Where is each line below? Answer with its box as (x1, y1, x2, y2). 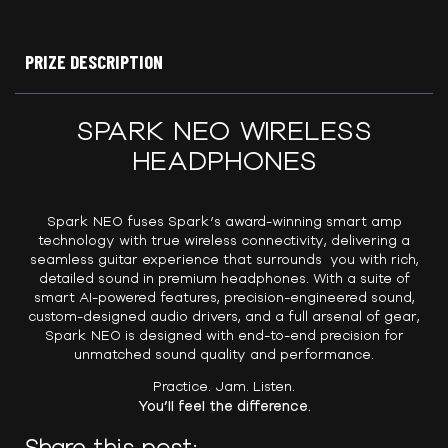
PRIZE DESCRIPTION (25, 49, 163, 73)
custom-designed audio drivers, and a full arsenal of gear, (28, 308, 420, 325)
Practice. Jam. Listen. (153, 377, 295, 394)
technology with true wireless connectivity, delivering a (38, 232, 410, 249)
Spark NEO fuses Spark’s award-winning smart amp (46, 213, 402, 230)
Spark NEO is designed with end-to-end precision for (44, 327, 404, 344)
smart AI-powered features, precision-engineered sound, (33, 289, 415, 306)
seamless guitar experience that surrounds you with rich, (29, 251, 419, 268)
